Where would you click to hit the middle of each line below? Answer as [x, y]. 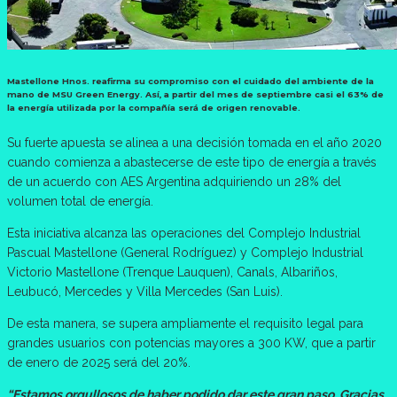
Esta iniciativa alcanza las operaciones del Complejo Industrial [184, 234]
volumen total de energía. [80, 202]
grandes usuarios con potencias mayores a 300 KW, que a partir [191, 343]
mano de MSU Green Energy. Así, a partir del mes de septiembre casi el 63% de [195, 94]
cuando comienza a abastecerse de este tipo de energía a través [192, 163]
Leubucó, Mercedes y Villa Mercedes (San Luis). [145, 292]
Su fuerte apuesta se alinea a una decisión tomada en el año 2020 [195, 143]
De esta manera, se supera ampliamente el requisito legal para [185, 324]
